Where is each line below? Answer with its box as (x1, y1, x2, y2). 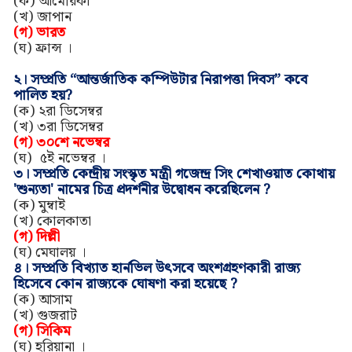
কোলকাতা (36, 210, 91, 233)
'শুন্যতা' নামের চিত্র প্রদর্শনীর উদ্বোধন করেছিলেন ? (13, 178, 270, 202)
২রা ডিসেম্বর (38, 100, 114, 123)
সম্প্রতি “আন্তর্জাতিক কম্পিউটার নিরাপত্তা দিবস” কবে (30, 68, 307, 92)
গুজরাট (36, 304, 77, 328)
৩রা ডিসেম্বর (36, 115, 111, 139)
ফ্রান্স (35, 37, 65, 60)
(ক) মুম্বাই (13, 194, 69, 218)
